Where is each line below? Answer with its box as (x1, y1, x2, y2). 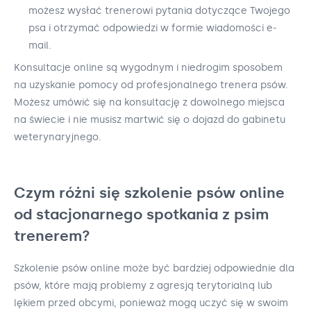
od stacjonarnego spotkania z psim (14, 205, 269, 223)
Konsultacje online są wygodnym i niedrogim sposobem (14, 61, 283, 74)
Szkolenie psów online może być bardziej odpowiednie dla (14, 262, 294, 275)
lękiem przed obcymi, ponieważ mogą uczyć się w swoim (14, 297, 288, 310)
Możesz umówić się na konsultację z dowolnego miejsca (14, 96, 285, 108)
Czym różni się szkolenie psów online (14, 183, 285, 201)
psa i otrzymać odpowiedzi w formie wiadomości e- (28, 22, 277, 34)
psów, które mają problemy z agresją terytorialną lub (14, 280, 272, 292)
